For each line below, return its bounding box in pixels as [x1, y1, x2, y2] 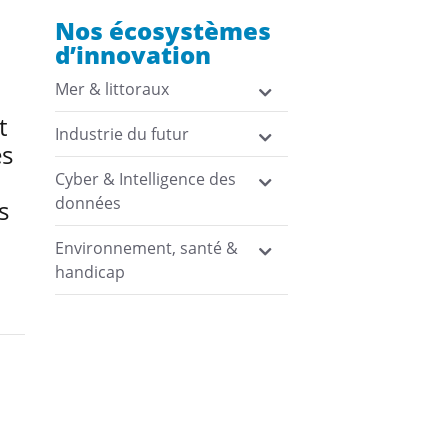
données [54, 192, 121, 214]
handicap [54, 261, 125, 283]
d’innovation [54, 38, 211, 71]
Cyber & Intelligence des [54, 168, 236, 190]
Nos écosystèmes [54, 14, 271, 47]
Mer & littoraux [54, 78, 169, 100]
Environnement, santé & [54, 237, 238, 259]
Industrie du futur [54, 123, 189, 145]
